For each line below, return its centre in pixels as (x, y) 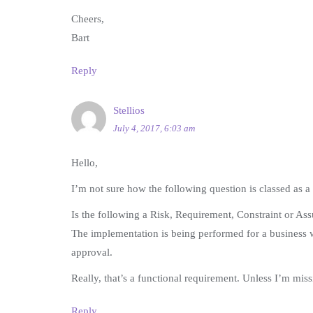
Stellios (129, 111)
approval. (92, 253)
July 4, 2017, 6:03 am (154, 129)
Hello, (85, 163)
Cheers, (88, 19)
